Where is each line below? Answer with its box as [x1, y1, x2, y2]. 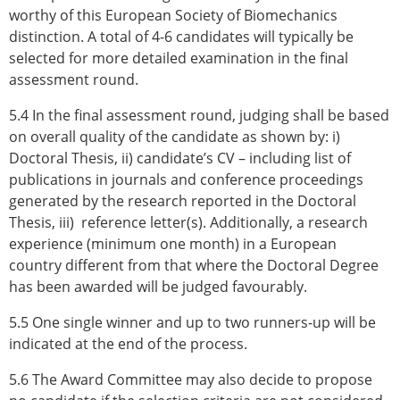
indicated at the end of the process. [9, 334, 247, 354]
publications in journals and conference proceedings [9, 170, 363, 190]
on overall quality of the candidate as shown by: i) [9, 127, 340, 147]
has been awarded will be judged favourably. [9, 277, 307, 297]
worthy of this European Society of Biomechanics [9, 5, 337, 26]
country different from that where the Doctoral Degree [9, 255, 379, 276]
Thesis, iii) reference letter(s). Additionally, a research [9, 212, 368, 233]
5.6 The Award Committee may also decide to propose [9, 370, 372, 390]
